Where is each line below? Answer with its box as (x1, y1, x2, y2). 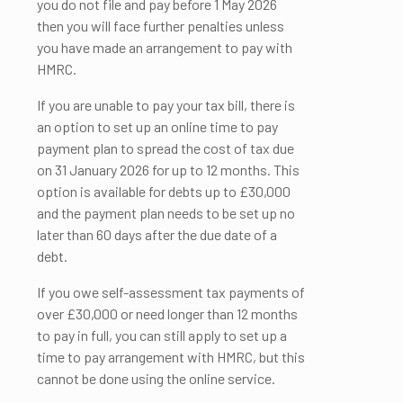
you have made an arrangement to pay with (37, 39, 292, 56)
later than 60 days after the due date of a (37, 226, 277, 243)
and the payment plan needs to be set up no (37, 204, 295, 221)
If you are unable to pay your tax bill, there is (37, 96, 295, 113)
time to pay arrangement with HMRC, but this (37, 348, 305, 365)
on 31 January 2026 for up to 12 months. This (37, 161, 300, 178)
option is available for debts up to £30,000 (37, 183, 291, 200)
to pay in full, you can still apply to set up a (37, 327, 287, 344)
